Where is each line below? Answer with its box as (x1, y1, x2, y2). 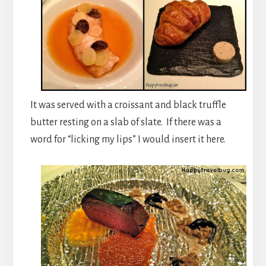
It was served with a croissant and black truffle (30, 100, 226, 111)
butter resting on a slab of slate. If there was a (30, 117, 221, 128)
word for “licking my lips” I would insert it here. (30, 134, 226, 145)
